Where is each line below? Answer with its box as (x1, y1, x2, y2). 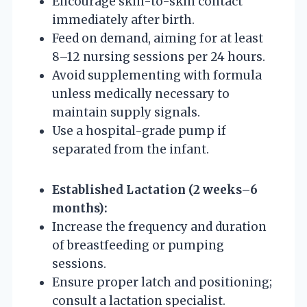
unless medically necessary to (52, 86, 230, 101)
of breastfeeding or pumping (52, 237, 224, 253)
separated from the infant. (52, 141, 209, 157)
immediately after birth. (52, 12, 195, 27)
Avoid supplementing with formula (52, 67, 262, 83)
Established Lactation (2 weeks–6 (52, 182, 258, 197)
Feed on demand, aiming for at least (52, 30, 263, 46)
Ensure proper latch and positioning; (52, 274, 272, 290)
